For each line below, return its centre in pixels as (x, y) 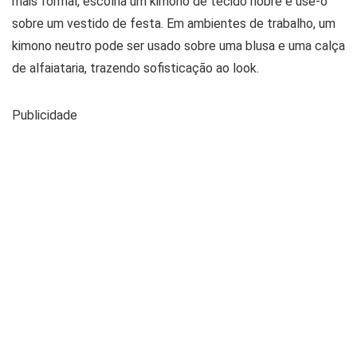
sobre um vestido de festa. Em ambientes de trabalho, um (174, 24)
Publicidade (45, 115)
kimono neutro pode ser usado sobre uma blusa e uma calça (178, 46)
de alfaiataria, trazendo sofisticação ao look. (135, 68)
